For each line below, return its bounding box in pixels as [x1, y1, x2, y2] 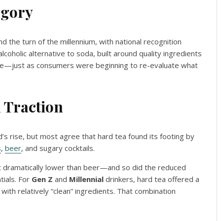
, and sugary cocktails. [21, 143, 95, 153]
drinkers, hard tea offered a [104, 174, 199, 184]
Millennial [69, 174, 104, 184]
